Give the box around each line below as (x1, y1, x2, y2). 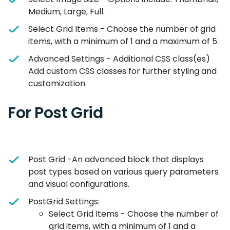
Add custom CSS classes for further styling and (28, 65, 217, 78)
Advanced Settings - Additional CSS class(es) (28, 53, 210, 65)
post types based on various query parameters (28, 166, 219, 178)
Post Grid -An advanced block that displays (28, 154, 204, 166)
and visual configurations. (28, 178, 129, 190)
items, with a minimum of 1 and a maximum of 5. (28, 35, 219, 48)
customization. (28, 78, 87, 90)
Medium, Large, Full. (28, 6, 105, 18)
